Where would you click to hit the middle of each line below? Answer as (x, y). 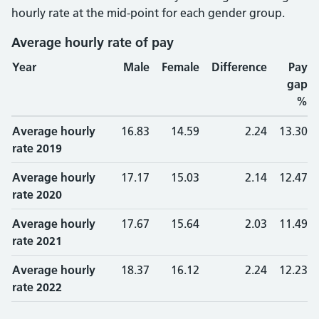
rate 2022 (37, 287)
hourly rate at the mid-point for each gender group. (148, 13)
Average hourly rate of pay (93, 42)
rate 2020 (37, 194)
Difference (239, 67)
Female (181, 67)
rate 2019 (37, 148)
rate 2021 (37, 241)
